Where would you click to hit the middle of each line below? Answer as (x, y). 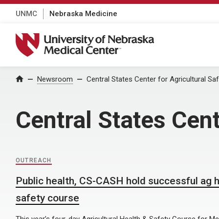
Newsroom (55, 79)
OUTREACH (34, 160)
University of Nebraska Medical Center (91, 38)
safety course (47, 198)
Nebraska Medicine (83, 13)
